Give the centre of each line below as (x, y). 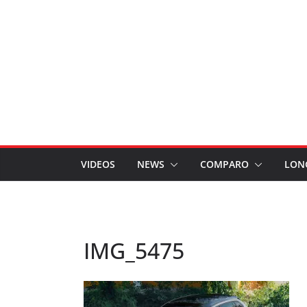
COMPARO (224, 164)
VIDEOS (98, 164)
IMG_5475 (134, 250)
